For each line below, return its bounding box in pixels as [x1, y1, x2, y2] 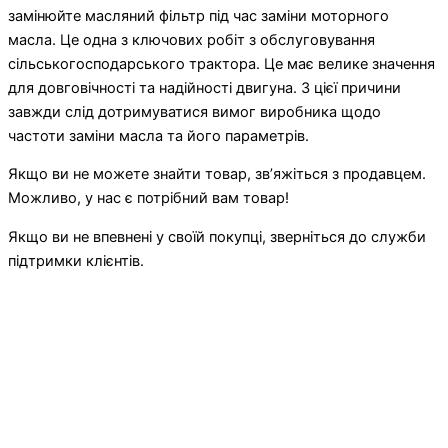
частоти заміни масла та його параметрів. [8, 126, 309, 145]
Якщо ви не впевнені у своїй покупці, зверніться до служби [8, 227, 426, 246]
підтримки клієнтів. [8, 251, 144, 270]
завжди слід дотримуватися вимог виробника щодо [8, 102, 381, 121]
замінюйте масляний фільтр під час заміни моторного [8, 6, 389, 25]
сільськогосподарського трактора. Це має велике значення [8, 54, 435, 73]
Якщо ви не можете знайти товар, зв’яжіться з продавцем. [8, 165, 426, 184]
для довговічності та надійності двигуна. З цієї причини [8, 78, 401, 97]
